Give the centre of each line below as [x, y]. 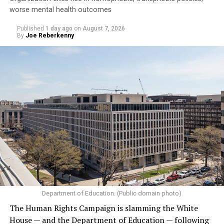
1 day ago [59, 28]
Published [30, 28]
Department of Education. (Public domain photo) [112, 193]
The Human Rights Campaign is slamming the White [103, 208]
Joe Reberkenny [49, 35]
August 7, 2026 [103, 28]
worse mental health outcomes [60, 9]
